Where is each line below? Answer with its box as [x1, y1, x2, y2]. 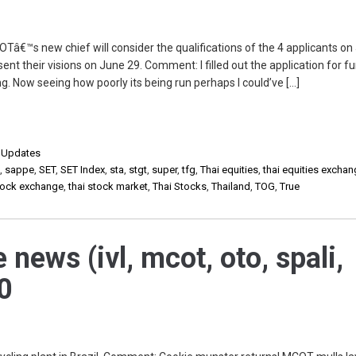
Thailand [211, 180, 251, 192]
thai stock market [68, 180, 149, 192]
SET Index [60, 164, 106, 176]
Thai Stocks [153, 180, 207, 192]
